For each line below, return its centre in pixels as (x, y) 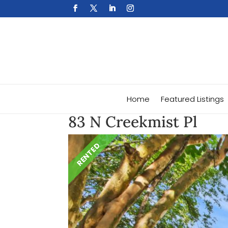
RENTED (89, 154)
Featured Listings (192, 99)
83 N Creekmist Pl (133, 122)
